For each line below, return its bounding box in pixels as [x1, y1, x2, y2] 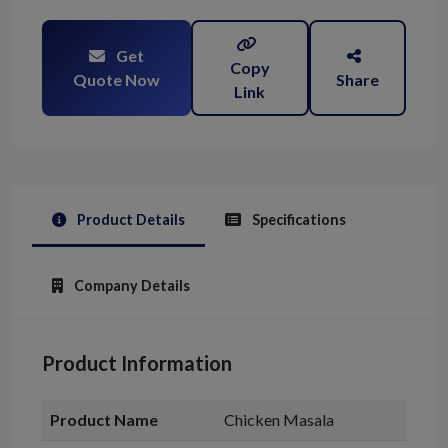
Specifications [249, 211, 346, 229]
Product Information [42, 351, 232, 376]
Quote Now [72, 70, 160, 90]
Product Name [50, 410, 158, 430]
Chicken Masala [224, 410, 334, 430]
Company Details [71, 277, 190, 295]
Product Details [74, 211, 185, 229]
